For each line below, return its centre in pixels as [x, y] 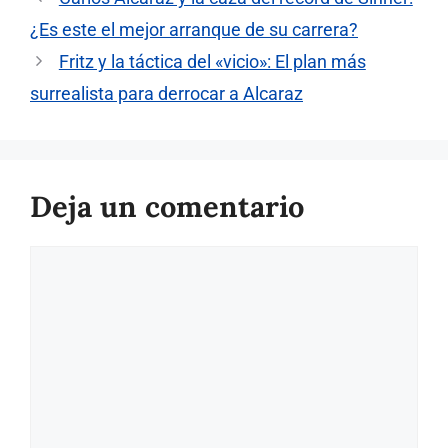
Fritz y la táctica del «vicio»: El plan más [212, 62]
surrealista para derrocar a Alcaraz [166, 94]
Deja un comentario [167, 207]
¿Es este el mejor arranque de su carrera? [194, 30]
